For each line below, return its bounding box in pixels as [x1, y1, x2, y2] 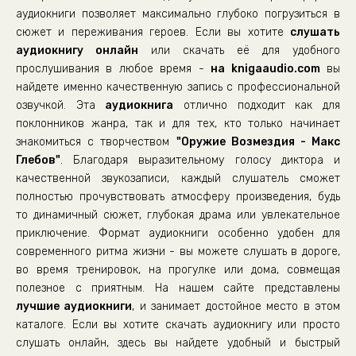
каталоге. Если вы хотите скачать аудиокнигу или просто [16, 318, 340, 331]
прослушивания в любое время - [16, 62, 211, 75]
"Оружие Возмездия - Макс [176, 135, 340, 149]
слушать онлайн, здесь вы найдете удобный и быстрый [16, 336, 340, 350]
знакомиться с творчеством [16, 135, 176, 149]
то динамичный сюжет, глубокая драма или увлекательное [16, 208, 340, 222]
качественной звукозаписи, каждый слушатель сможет [16, 172, 340, 185]
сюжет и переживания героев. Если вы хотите [16, 25, 290, 39]
